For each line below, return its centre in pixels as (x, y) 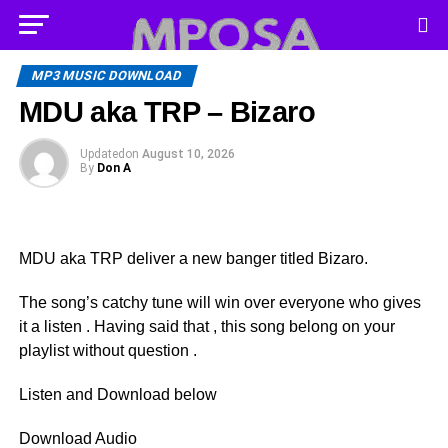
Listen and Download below (117, 394)
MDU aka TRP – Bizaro (167, 112)
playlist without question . (107, 350)
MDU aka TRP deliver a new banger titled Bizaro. (193, 258)
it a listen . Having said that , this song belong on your (206, 326)
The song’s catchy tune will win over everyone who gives (219, 302)
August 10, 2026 (188, 154)
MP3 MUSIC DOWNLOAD (106, 75)
